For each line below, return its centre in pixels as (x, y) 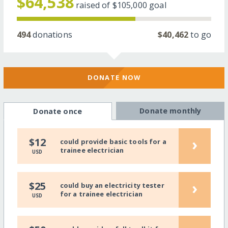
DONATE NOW (114, 78)
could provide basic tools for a (113, 142)
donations (51, 34)
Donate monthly (170, 110)
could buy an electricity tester (112, 186)
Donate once (58, 111)
